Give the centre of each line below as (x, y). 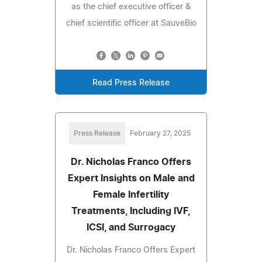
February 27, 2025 (160, 133)
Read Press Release (131, 83)
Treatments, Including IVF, (131, 211)
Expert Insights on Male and (131, 178)
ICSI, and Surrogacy (131, 227)
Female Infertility (131, 194)
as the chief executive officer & (131, 7)
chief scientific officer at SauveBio (131, 23)
